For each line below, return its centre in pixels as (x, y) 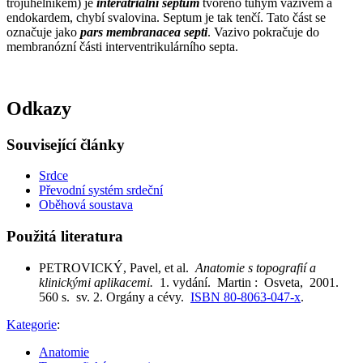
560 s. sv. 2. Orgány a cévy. (115, 297)
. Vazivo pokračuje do (263, 32)
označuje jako (43, 32)
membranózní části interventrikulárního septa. (122, 46)
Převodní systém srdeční (101, 190)
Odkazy (39, 108)
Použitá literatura (65, 236)
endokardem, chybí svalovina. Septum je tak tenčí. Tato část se (166, 17)
